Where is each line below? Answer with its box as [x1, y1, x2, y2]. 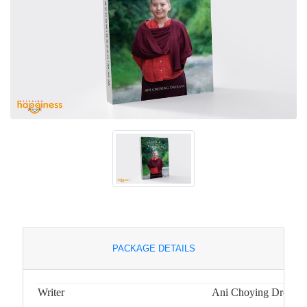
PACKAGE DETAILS [112, 243, 195, 254]
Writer [38, 286, 64, 298]
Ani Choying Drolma [212, 286, 304, 298]
